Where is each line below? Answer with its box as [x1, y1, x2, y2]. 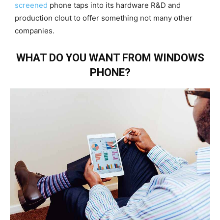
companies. [15, 26, 55, 35]
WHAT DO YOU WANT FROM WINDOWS [16, 51, 204, 64]
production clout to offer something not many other [15, 13, 192, 23]
